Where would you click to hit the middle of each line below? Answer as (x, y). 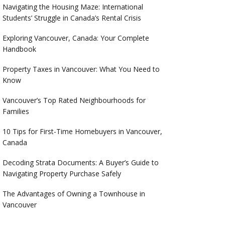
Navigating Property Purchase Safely (62, 174)
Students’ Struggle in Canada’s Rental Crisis (72, 18)
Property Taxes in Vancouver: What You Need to (81, 69)
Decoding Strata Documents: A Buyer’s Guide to (80, 163)
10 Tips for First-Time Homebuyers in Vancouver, (82, 132)
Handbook (19, 49)
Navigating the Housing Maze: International (73, 7)
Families (16, 111)
